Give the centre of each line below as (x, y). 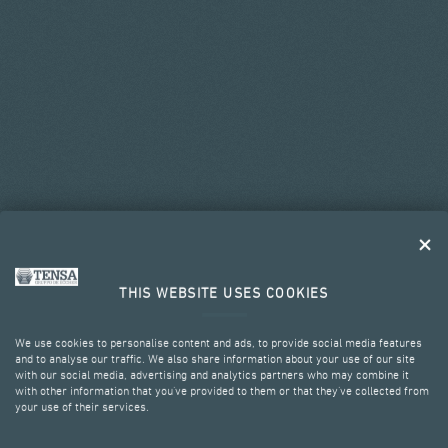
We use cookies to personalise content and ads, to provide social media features (218, 343)
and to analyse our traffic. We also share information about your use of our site (215, 359)
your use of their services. (82, 407)
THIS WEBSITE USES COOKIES (224, 293)
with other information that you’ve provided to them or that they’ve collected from (222, 391)
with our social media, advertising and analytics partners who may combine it (212, 375)
